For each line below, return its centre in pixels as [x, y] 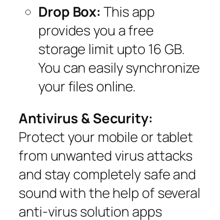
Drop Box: [70, 11]
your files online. [87, 86]
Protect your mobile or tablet [106, 137]
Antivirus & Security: [86, 118]
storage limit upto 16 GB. [112, 49]
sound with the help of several [110, 193]
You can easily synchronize [119, 67]
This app [128, 11]
